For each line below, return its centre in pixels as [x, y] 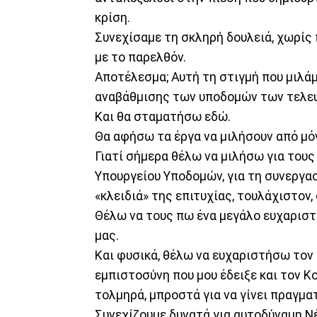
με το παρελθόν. [140, 57]
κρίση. [113, 17]
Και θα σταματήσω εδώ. [163, 116]
